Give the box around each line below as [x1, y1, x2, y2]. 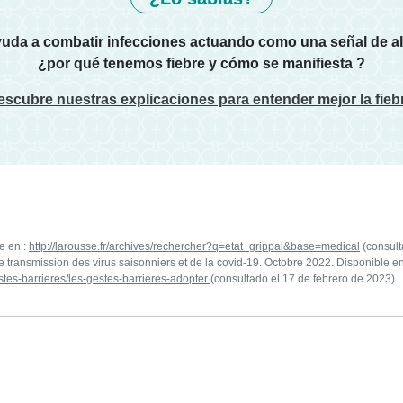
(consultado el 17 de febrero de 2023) [210, 272, 395, 285]
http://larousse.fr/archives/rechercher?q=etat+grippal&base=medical [29, 239, 360, 253]
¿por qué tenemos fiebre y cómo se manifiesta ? [38, 55, 365, 71]
